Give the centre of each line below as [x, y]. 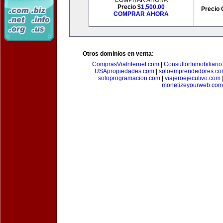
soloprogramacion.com [129, 78]
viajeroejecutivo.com [193, 78]
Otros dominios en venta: [118, 54]
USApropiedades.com [124, 71]
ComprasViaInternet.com [126, 64]
